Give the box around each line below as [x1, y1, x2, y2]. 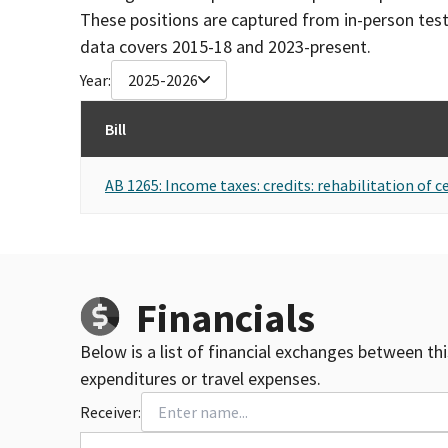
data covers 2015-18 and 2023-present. [80, 34, 371, 58]
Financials [136, 292, 315, 343]
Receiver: [80, 401, 141, 422]
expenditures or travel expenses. [80, 366, 321, 390]
